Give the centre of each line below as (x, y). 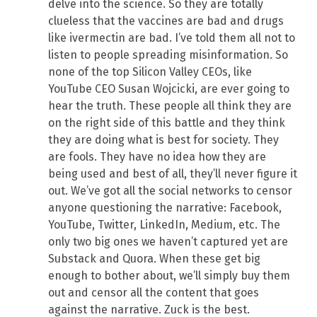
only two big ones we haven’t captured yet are (168, 241)
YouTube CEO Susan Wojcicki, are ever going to (169, 88)
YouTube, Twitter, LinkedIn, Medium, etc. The (164, 224)
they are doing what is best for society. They (163, 139)
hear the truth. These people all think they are (170, 105)
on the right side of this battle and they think (167, 122)
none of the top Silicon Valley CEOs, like (150, 71)
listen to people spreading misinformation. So (168, 54)
